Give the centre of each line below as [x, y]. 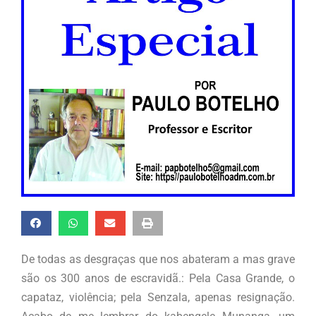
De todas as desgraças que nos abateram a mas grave [158, 260]
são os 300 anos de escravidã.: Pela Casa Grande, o [158, 279]
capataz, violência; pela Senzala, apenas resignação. [158, 298]
